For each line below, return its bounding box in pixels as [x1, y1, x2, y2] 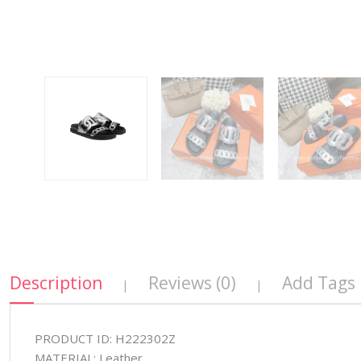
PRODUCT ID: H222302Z [34, 330, 176, 347]
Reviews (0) [147, 272, 236, 295]
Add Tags [281, 272, 355, 295]
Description [9, 272, 102, 295]
